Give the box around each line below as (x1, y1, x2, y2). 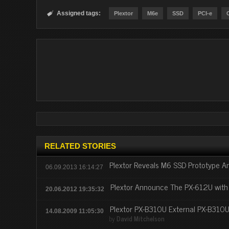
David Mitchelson (117, 213, 165, 224)
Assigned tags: (57, 10, 101, 17)
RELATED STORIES (44, 142, 116, 150)
